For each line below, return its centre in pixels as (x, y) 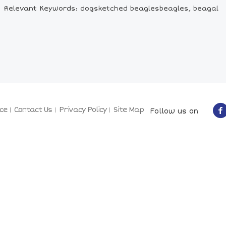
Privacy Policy (83, 110)
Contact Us (33, 110)
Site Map (129, 110)
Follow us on (171, 111)
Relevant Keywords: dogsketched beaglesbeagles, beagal (111, 9)
